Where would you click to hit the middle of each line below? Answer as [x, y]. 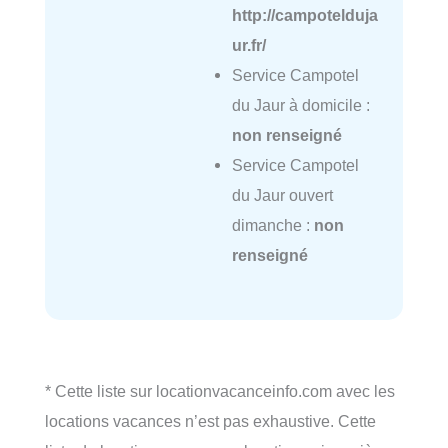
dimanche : [272, 224]
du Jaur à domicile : [300, 104]
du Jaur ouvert [282, 194]
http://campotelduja [304, 14]
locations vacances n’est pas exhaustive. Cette [210, 420]
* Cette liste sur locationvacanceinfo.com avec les [220, 390]
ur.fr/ [248, 44]
